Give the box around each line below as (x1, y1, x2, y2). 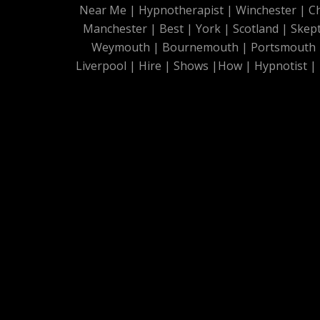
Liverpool (76, 58, 126, 74)
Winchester (235, 2, 296, 19)
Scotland (232, 21, 279, 37)
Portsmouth (251, 39, 316, 56)
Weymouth (91, 39, 150, 56)
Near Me (79, 2, 126, 19)
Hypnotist (254, 58, 307, 74)
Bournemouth (162, 39, 239, 56)
